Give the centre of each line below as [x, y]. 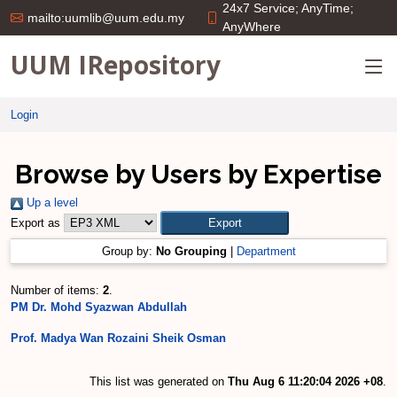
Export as [35, 223]
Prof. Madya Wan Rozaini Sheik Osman [118, 338]
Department [266, 251]
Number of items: [57, 290]
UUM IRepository [116, 64]
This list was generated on [159, 381]
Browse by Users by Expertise [198, 174]
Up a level [51, 202]
